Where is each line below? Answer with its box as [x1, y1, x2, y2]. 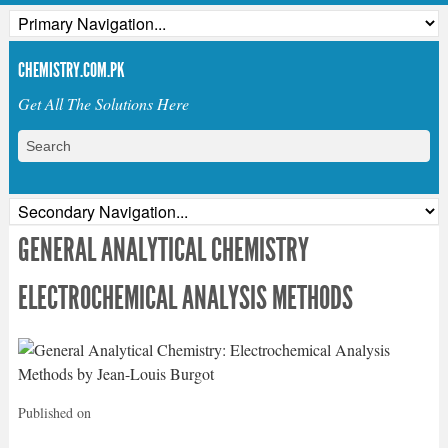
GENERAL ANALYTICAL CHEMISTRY [17, 231, 309, 269]
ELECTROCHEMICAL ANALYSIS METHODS [17, 279, 353, 317]
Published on [17, 403, 91, 422]
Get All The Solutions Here [17, 93, 189, 114]
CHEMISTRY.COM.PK [17, 58, 125, 82]
